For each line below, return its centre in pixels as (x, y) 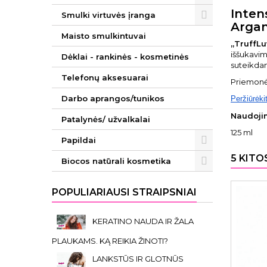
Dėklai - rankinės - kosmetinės (125, 57)
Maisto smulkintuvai (104, 36)
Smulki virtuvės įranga (108, 15)
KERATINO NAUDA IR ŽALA (143, 221)
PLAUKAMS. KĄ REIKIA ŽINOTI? (110, 241)
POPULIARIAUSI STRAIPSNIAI (124, 192)
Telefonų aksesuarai (105, 77)
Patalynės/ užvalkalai (106, 119)
